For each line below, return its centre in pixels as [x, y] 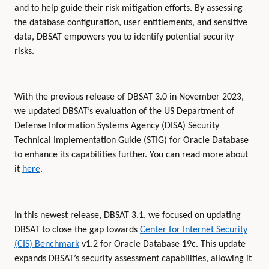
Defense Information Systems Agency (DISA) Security [117, 126]
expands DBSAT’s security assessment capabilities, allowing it [133, 258]
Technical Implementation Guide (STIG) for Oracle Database [131, 141]
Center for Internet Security [194, 230]
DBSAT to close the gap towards [77, 230]
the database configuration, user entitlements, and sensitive [131, 23]
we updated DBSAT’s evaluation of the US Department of [124, 112]
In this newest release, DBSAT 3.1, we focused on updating [128, 215]
